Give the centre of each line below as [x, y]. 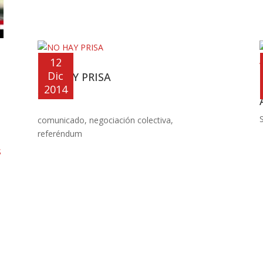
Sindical [51, 95]
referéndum [60, 134]
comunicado [61, 120]
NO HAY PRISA [74, 77]
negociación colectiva [130, 120]
